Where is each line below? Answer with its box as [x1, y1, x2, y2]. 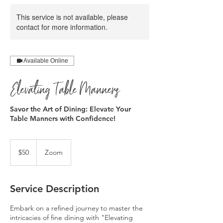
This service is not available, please [16, 12, 128, 22]
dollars [10, 151, 25, 156]
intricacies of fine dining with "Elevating [10, 213, 133, 222]
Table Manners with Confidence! [10, 114, 115, 123]
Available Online [23, 57, 68, 64]
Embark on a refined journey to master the [10, 204, 143, 213]
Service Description [10, 183, 99, 195]
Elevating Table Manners [10, 78, 119, 94]
